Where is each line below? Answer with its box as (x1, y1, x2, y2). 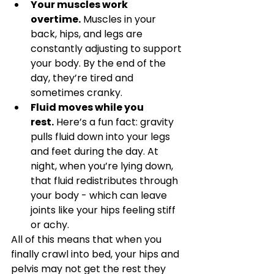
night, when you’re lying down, (31, 159, 176, 173)
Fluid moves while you (31, 100, 146, 114)
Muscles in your (81, 12, 158, 26)
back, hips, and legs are (31, 27, 145, 41)
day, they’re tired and (31, 71, 136, 85)
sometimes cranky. (31, 86, 122, 100)
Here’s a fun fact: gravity (54, 115, 176, 129)
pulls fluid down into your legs (31, 130, 172, 144)
